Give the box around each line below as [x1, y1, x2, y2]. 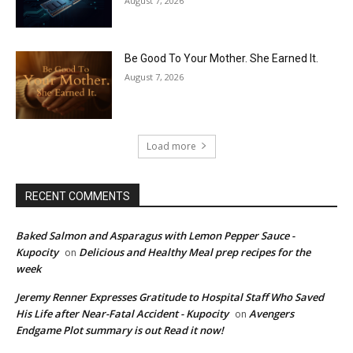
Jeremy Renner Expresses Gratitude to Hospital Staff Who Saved [16, 289, 324, 304]
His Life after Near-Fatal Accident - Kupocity [16, 306, 229, 321]
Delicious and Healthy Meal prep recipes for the [79, 244, 310, 259]
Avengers [249, 306, 294, 321]
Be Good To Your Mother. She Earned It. [124, 51, 319, 65]
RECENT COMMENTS [25, 189, 130, 203]
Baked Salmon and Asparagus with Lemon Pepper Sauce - [16, 228, 295, 243]
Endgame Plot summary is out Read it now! [16, 322, 224, 337]
